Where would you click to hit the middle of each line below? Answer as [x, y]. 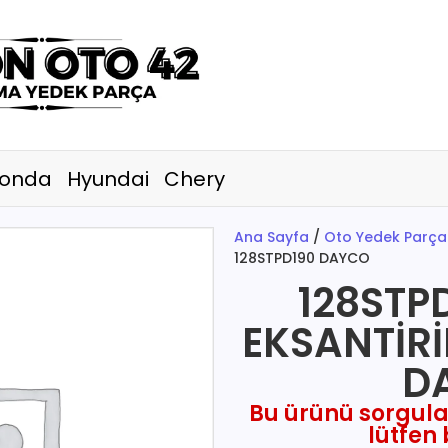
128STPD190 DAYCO [302, 258]
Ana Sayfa [271, 237]
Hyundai [108, 178]
